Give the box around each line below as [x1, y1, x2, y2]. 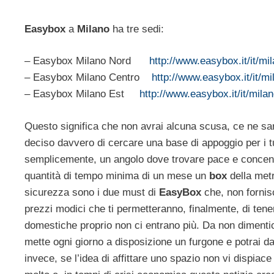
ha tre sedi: [109, 23, 164, 35]
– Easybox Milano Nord [24, 55, 149, 67]
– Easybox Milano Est [24, 88, 139, 100]
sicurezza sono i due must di [24, 186, 159, 198]
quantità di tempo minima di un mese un [24, 169, 206, 182]
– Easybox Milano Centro [24, 72, 152, 84]
